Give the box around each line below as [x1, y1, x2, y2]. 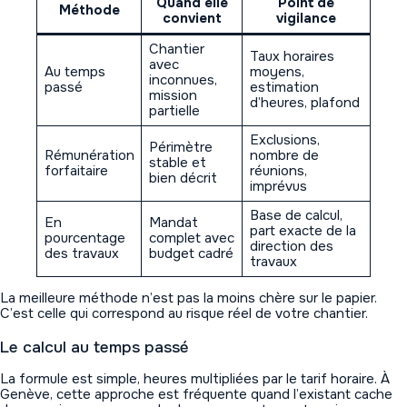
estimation [249, 78, 319, 97]
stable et [148, 154, 206, 173]
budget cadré [148, 244, 233, 263]
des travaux [44, 244, 119, 263]
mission [148, 86, 197, 105]
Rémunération [44, 146, 134, 165]
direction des [249, 237, 333, 256]
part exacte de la [249, 222, 356, 241]
